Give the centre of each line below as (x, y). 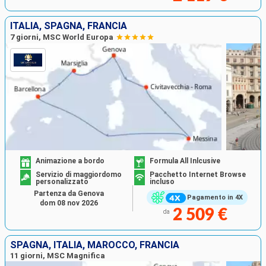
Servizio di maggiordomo (79, 174)
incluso (162, 181)
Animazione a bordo (70, 161)
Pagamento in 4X (215, 198)
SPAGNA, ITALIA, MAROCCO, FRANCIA (95, 245)
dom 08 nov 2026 (69, 203)
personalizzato (62, 181)
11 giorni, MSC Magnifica (58, 255)
